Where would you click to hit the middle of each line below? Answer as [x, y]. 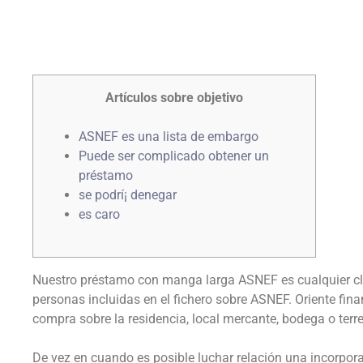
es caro [99, 214]
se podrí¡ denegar [128, 195]
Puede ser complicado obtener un [174, 156]
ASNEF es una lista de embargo [169, 137]
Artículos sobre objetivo [174, 98]
